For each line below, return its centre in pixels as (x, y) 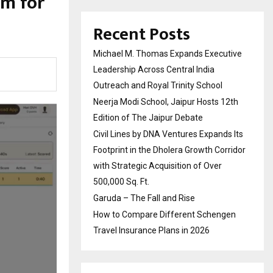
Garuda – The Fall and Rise (144, 198)
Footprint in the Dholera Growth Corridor (169, 150)
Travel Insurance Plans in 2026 (151, 230)
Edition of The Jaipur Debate (148, 117)
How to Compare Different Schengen (165, 214)
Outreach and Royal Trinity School (158, 85)
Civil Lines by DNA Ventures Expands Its (168, 134)
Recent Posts (142, 34)
